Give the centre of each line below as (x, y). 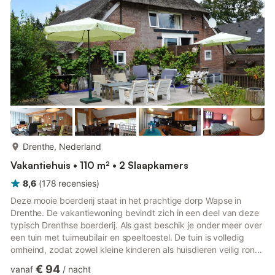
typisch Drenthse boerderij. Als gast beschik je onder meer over (136, 225)
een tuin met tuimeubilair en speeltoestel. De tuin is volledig (127, 237)
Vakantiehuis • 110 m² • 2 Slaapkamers (99, 165)
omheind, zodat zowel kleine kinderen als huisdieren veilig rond (135, 250)
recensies (77, 183)
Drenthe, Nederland (62, 146)
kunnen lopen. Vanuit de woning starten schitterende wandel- (132, 262)
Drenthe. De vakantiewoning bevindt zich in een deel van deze (135, 213)
